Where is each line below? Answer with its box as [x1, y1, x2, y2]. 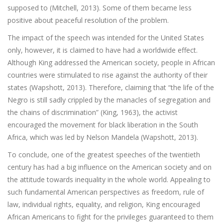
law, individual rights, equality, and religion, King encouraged [7, 200, 200, 209]
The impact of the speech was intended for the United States [7, 33, 204, 42]
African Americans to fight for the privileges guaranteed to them [7, 212, 214, 222]
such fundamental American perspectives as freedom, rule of [7, 187, 204, 197]
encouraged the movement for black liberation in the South [7, 120, 198, 129]
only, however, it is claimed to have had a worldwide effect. [7, 45, 198, 55]
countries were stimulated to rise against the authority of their [7, 70, 208, 80]
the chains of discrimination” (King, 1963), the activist [7, 108, 178, 117]
